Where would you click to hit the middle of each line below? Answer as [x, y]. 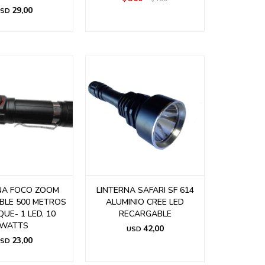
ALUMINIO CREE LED [145, 202]
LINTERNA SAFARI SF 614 [145, 190]
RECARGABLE [145, 214]
